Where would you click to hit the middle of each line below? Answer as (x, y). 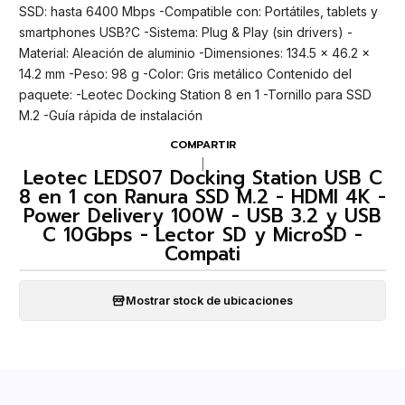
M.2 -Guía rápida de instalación (111, 116)
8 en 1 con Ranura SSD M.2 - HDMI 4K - (202, 198)
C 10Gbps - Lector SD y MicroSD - (202, 235)
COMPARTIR (202, 144)
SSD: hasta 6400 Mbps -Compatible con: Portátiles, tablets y (198, 12)
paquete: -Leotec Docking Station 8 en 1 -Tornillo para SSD (195, 95)
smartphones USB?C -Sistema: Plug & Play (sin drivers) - (186, 33)
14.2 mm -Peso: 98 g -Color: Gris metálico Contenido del (185, 74)
